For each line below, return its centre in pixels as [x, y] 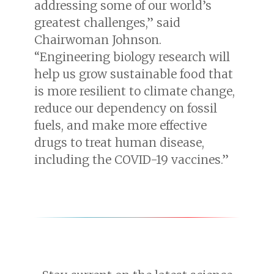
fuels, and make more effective [120, 126]
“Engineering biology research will [132, 57]
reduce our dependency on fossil [126, 109]
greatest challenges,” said [107, 23]
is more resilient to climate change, [135, 91]
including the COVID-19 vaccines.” [131, 160]
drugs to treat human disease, [119, 143]
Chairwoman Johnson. [98, 40]
